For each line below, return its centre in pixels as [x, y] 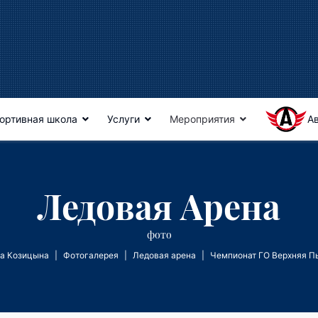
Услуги [124, 119]
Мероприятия [202, 119]
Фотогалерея [91, 255]
